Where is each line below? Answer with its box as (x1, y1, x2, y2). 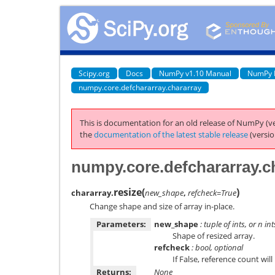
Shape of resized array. (172, 230, 255, 241)
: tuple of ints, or (198, 219, 258, 230)
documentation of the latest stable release (94, 129, 248, 140)
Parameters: (96, 219, 146, 230)
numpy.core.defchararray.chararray (79, 82, 201, 93)
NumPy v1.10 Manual (159, 68, 231, 79)
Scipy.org (79, 68, 110, 79)
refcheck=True (188, 187, 236, 198)
